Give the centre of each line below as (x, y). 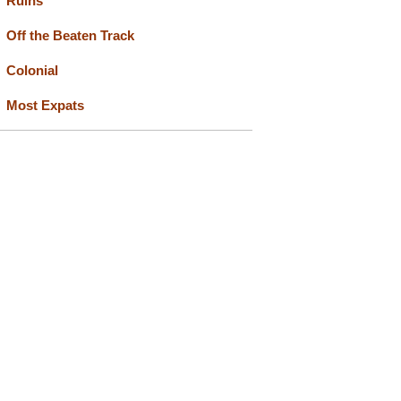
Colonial (32, 70)
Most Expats (45, 105)
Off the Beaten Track (70, 35)
